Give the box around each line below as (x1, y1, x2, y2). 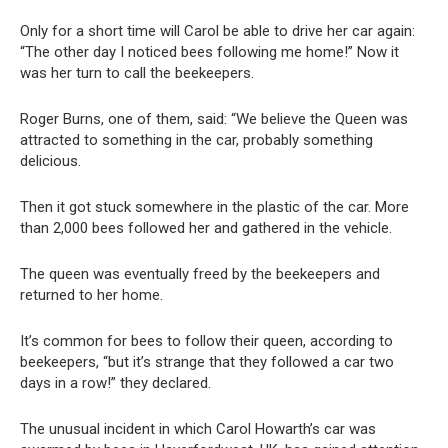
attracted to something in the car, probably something (20, 131, 373, 150)
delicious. (20, 152, 81, 171)
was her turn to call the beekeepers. (20, 64, 254, 83)
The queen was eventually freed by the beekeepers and (20, 265, 380, 284)
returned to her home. (20, 286, 163, 305)
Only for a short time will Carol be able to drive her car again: (20, 22, 415, 41)
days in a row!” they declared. (20, 374, 211, 393)
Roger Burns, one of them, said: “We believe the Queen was (20, 110, 408, 129)
